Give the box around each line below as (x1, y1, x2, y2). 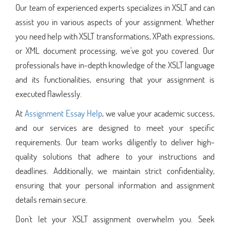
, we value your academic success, (102, 107, 215, 119)
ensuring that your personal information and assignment (15, 179, 215, 191)
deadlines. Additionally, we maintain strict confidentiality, (15, 164, 215, 177)
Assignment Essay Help (25, 107, 102, 119)
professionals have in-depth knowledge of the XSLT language (15, 59, 215, 71)
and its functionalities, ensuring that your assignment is (15, 73, 215, 85)
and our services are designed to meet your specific (15, 121, 215, 133)
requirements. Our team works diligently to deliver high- (15, 136, 215, 148)
